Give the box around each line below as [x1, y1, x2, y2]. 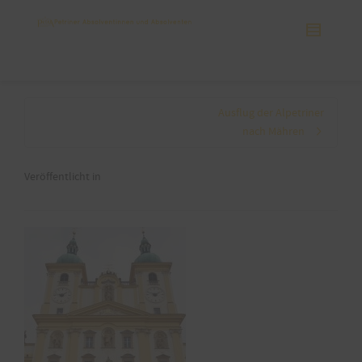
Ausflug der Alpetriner [218, 106, 324, 120]
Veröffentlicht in [24, 170, 101, 184]
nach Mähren [242, 124, 305, 139]
